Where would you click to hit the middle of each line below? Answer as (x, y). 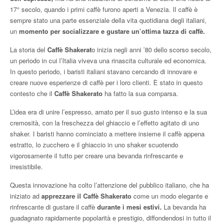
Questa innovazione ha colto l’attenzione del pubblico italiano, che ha (110, 185)
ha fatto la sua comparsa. (140, 94)
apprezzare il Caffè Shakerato (87, 196)
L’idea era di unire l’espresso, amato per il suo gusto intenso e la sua (109, 112)
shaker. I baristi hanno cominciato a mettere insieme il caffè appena (107, 134)
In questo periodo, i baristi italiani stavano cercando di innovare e (104, 72)
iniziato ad (26, 196)
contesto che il (32, 94)
